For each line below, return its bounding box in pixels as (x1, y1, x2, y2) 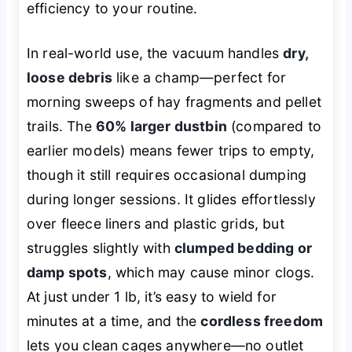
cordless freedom (200, 313, 324, 330)
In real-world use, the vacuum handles (26, 45, 284, 62)
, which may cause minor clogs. (107, 264, 315, 281)
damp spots (26, 264, 108, 281)
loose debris (26, 69, 112, 86)
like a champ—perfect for (112, 69, 287, 86)
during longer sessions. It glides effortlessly (26, 191, 316, 208)
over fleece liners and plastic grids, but (26, 215, 284, 233)
